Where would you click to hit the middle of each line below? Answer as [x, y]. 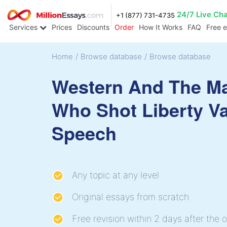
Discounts [93, 27]
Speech [84, 133]
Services [24, 27]
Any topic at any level [116, 175]
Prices [62, 27]
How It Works [161, 27]
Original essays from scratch [130, 197]
